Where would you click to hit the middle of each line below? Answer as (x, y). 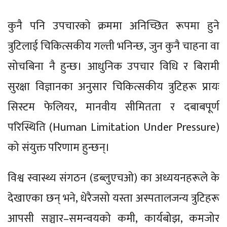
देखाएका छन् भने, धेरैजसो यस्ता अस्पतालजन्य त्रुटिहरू (113, 198)
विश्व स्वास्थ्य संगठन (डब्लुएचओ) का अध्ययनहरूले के (113, 178)
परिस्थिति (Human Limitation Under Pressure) (113, 127)
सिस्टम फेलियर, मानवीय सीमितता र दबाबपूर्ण (113, 107)
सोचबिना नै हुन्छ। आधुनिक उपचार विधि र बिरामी (113, 66)
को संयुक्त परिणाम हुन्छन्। (59, 147)
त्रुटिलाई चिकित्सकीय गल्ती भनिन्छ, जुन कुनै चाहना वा (113, 46)
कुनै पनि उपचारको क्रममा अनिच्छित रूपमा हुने (113, 26)
